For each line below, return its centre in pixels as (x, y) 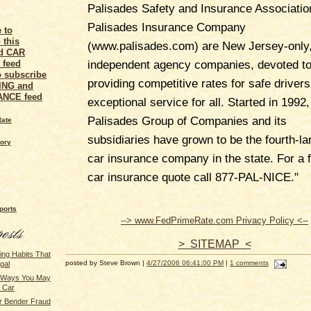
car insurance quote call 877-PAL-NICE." (193, 177)
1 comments (249, 263)
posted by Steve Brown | (106, 263)
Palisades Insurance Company (167, 27)
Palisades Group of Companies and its (187, 121)
